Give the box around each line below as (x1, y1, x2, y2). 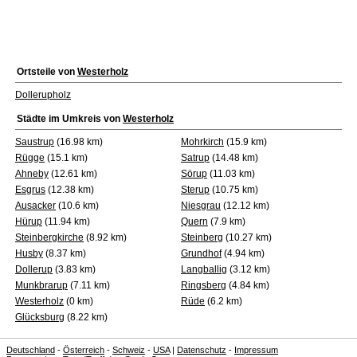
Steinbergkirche (15, 232, 84, 243)
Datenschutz (177, 345, 226, 355)
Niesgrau (181, 200, 221, 211)
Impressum (234, 345, 278, 355)
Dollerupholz (15, 89, 71, 100)
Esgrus (15, 184, 45, 195)
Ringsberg (181, 280, 226, 291)
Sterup (181, 184, 210, 195)
